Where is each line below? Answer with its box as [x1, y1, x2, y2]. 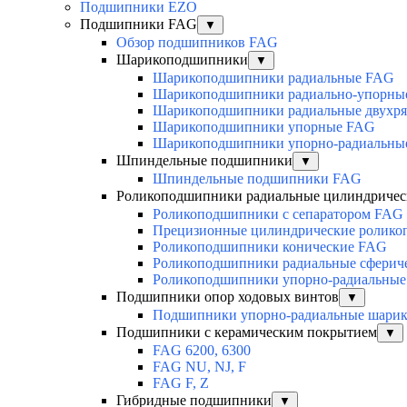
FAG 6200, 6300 [153, 342, 251, 358]
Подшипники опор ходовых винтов [116, 288, 339, 304]
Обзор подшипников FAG [116, 34, 278, 50]
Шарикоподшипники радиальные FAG [153, 69, 394, 85]
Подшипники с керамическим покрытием [116, 323, 377, 340]
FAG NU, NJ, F [153, 358, 246, 374]
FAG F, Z [153, 374, 209, 391]
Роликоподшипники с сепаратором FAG [153, 205, 403, 222]
